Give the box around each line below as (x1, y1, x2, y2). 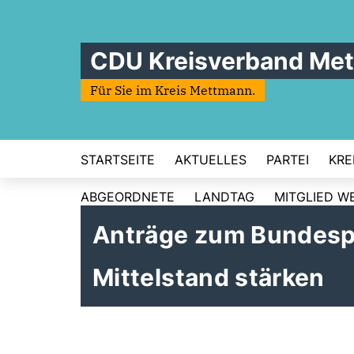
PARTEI (266, 152, 309, 168)
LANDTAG (194, 189, 254, 205)
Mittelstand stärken (92, 263, 325, 292)
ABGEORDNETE (81, 189, 175, 205)
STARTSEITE (81, 152, 155, 168)
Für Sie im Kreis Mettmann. (90, 82, 255, 98)
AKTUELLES (175, 152, 247, 168)
